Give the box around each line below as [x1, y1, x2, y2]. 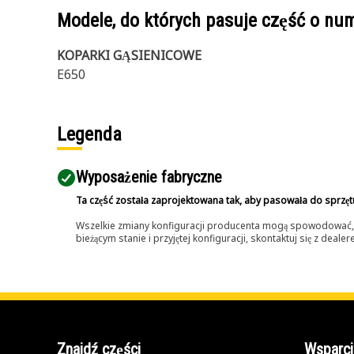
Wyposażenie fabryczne [76, 168, 222, 186]
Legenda [57, 123, 122, 145]
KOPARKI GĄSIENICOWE [57, 47, 201, 64]
